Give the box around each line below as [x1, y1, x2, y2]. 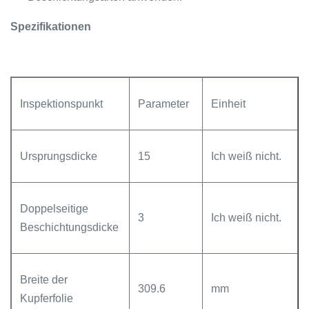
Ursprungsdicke [20, 150, 97, 162]
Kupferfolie [20, 292, 73, 304]
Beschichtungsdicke [20, 221, 119, 233]
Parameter [138, 98, 189, 110]
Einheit [211, 98, 246, 110]
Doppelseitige [20, 203, 88, 215]
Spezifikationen [10, 21, 91, 32]
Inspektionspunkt [20, 98, 103, 110]
